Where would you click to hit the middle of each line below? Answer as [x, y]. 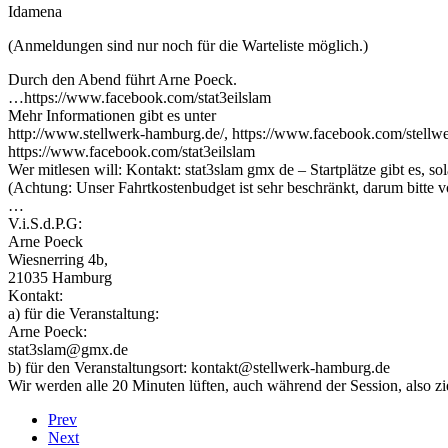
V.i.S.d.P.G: [45, 223]
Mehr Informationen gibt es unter [112, 115]
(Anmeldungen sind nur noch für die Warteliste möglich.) [188, 45]
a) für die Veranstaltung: [83, 313]
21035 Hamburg [60, 277]
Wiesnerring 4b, [58, 259]
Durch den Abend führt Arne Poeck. [122, 79]
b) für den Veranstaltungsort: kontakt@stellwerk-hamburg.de [199, 367]
